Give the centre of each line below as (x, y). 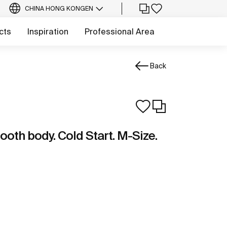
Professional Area (120, 31)
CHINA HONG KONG (55, 8)
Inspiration (48, 31)
